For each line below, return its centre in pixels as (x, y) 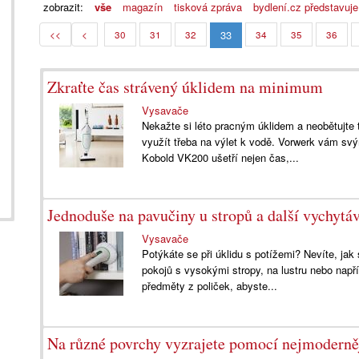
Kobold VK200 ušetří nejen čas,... (221, 157)
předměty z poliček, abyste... (210, 286)
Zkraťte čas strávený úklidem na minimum (185, 87)
